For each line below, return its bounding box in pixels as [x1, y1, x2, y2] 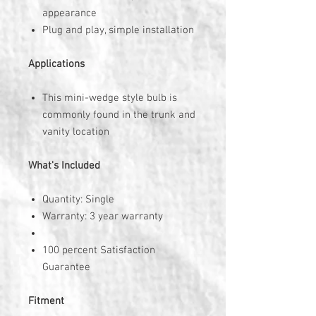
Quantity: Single [42, 193, 114, 206]
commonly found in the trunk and [42, 109, 195, 121]
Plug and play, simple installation [42, 24, 194, 37]
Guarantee [42, 261, 90, 274]
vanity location [42, 126, 109, 138]
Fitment [28, 295, 64, 308]
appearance [42, 7, 97, 20]
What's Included [28, 159, 100, 172]
